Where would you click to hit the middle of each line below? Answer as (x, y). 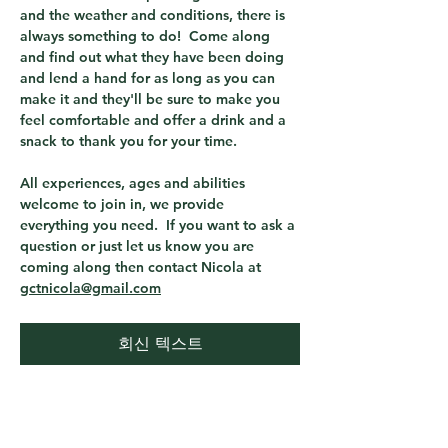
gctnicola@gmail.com (90, 288)
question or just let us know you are (139, 246)
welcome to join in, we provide (124, 204)
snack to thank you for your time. (128, 141)
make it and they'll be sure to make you (152, 99)
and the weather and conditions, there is (154, 15)
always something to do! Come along (147, 36)
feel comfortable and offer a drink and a (155, 120)
